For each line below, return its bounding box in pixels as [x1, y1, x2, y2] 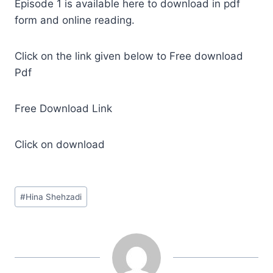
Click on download [15, 138, 105, 151]
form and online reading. [15, 13, 135, 26]
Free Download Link [15, 102, 112, 115]
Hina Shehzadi [26, 191, 82, 202]
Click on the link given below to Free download [15, 49, 243, 62]
